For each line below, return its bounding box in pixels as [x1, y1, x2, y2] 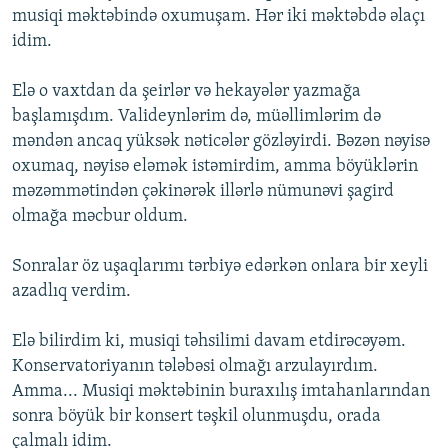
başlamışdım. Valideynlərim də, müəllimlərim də [12, 107, 381, 127]
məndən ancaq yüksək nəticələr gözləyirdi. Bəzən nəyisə [12, 132, 430, 152]
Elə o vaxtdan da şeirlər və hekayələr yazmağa [12, 82, 361, 102]
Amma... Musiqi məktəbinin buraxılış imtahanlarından [12, 382, 430, 402]
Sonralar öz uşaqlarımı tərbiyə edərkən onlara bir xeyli [12, 257, 428, 277]
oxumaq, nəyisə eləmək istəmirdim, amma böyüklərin [12, 157, 418, 177]
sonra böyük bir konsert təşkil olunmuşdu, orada [12, 407, 381, 427]
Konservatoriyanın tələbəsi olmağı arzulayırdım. [12, 357, 378, 377]
